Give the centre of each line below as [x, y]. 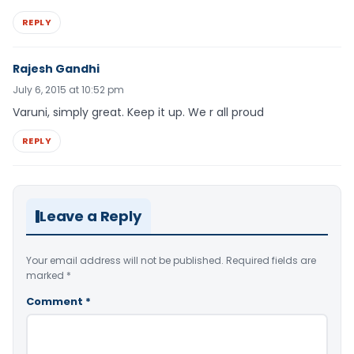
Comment [56, 302]
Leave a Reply [90, 217]
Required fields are [271, 261]
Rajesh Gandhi [56, 69]
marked [46, 276]
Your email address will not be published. [125, 261]
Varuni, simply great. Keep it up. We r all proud [138, 113]
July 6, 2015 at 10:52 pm [68, 90]
